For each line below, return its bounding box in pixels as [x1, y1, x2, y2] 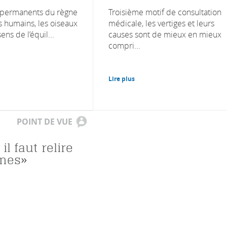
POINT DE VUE [17, 116, 72, 127]
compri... [108, 40, 140, 51]
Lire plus [108, 74, 135, 83]
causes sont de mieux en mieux [108, 28, 221, 40]
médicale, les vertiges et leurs [108, 17, 214, 29]
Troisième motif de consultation [108, 6, 221, 18]
